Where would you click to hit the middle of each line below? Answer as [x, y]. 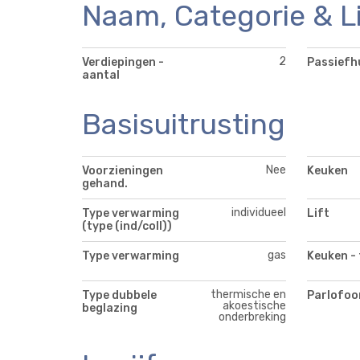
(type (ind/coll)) [127, 226]
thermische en [249, 294]
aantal [101, 76]
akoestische [255, 305]
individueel [259, 212]
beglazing [110, 308]
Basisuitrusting [184, 125]
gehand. [105, 183]
